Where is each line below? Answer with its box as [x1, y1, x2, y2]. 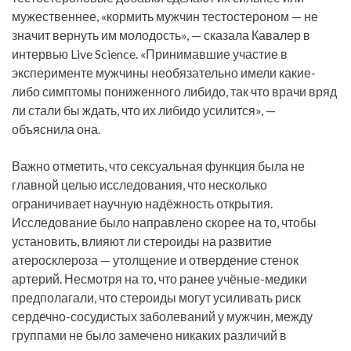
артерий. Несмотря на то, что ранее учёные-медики [12, 270, 307, 286]
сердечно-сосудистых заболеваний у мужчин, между [12, 308, 313, 324]
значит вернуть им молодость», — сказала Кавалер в [12, 27, 310, 43]
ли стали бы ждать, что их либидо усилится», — [12, 103, 276, 118]
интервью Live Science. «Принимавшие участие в [12, 46, 288, 62]
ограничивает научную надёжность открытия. [12, 195, 273, 211]
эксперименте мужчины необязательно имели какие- [12, 65, 316, 81]
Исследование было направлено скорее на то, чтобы [12, 214, 317, 230]
